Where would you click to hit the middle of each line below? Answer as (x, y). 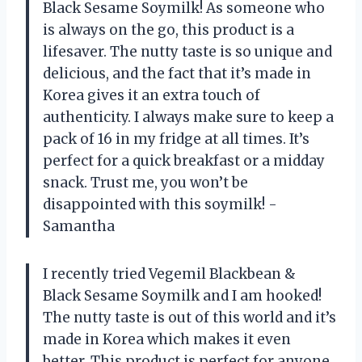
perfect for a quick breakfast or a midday (184, 160)
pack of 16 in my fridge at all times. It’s (176, 139)
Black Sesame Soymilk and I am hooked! (182, 295)
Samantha (79, 226)
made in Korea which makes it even (167, 339)
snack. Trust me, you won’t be (145, 182)
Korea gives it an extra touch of (152, 95)
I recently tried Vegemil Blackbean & (169, 274)
